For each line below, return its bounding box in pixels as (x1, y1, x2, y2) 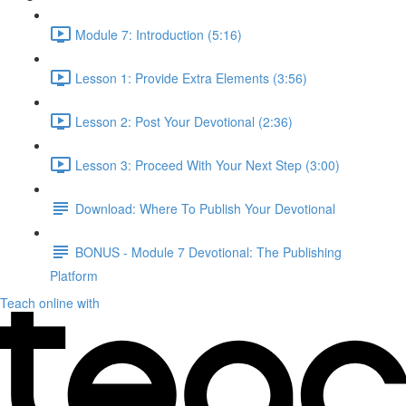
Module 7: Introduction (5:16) (75, 24, 242, 43)
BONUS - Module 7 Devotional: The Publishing (75, 242, 342, 261)
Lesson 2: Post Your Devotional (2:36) (75, 111, 293, 130)
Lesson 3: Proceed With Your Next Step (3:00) (75, 155, 340, 174)
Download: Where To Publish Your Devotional (75, 198, 335, 217)
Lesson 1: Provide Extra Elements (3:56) (75, 68, 307, 87)
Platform (50, 266, 98, 285)
